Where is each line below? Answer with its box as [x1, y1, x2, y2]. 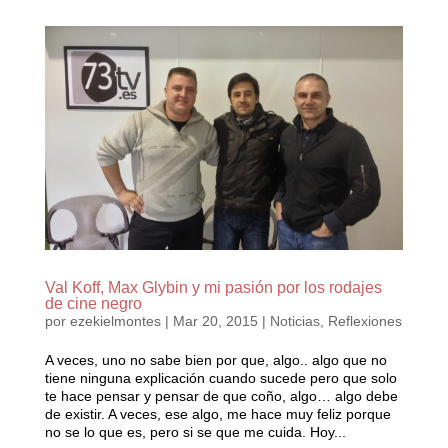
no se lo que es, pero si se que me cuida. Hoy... [44, 423, 346, 440]
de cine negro [44, 294, 142, 312]
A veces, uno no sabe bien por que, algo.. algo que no [44, 351, 387, 368]
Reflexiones [327, 312, 402, 329]
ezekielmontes [69, 312, 161, 329]
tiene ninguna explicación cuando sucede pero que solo [44, 369, 397, 386]
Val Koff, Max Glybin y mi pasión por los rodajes [44, 278, 382, 296]
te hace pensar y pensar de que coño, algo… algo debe [44, 387, 398, 404]
